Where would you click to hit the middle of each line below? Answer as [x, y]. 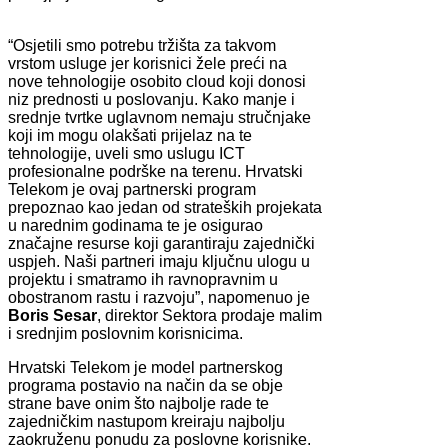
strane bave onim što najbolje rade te [138, 403]
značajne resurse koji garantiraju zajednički [161, 243]
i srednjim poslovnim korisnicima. [125, 333]
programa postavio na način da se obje [145, 385]
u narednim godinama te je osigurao [135, 225]
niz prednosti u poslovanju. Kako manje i [151, 99]
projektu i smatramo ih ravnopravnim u [143, 279]
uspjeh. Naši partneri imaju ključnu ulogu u [159, 261]
